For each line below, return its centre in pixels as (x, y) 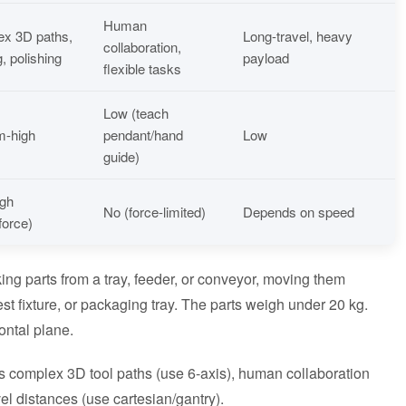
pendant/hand (143, 134)
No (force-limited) (155, 211)
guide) (121, 156)
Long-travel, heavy (298, 35)
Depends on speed (299, 211)
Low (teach (136, 112)
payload (266, 57)
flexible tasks (142, 68)
